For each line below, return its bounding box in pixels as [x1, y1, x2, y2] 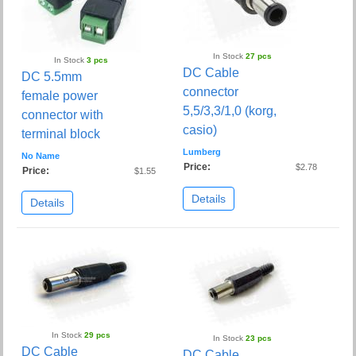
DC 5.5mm [21, 70, 83, 84]
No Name [21, 151, 60, 161]
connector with [21, 108, 104, 122]
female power [21, 89, 99, 103]
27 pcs [246, 52, 272, 61]
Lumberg [183, 147, 221, 157]
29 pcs [84, 331, 111, 340]
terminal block [21, 127, 101, 141]
